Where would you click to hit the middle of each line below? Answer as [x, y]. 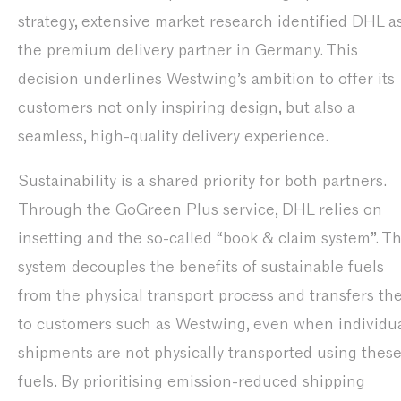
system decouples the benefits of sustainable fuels [201, 267]
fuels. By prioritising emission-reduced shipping [192, 381]
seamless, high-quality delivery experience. [173, 136]
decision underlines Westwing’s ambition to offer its [206, 79]
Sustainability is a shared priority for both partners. [202, 181]
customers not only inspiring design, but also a [187, 107]
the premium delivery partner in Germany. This [188, 50]
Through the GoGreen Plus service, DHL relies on [200, 209]
